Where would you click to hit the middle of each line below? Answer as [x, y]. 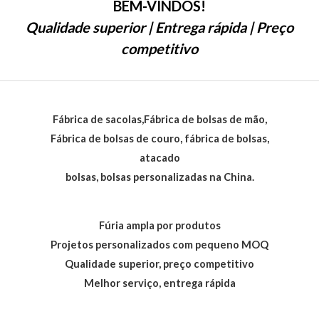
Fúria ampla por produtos [159, 226]
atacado [159, 158]
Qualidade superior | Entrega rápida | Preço [159, 27]
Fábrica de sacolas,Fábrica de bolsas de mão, [159, 120]
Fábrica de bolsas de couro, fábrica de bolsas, [159, 139]
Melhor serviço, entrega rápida [159, 283]
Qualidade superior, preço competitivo [159, 264]
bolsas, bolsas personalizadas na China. [159, 177]
